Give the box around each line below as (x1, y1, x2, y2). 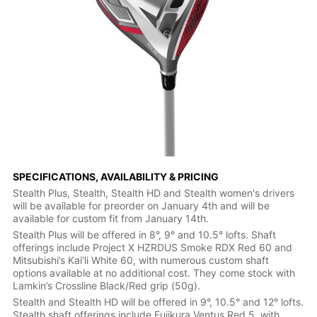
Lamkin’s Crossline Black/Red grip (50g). (12, 279, 200, 292)
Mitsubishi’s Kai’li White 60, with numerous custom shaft (12, 253, 269, 266)
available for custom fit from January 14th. (12, 212, 209, 224)
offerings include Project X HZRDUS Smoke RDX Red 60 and (12, 241, 292, 253)
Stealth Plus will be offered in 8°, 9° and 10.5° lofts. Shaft (12, 228, 276, 241)
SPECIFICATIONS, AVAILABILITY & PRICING (12, 170, 219, 183)
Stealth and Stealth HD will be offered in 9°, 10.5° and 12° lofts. (12, 295, 304, 308)
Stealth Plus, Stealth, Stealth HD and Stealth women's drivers (12, 186, 294, 199)
